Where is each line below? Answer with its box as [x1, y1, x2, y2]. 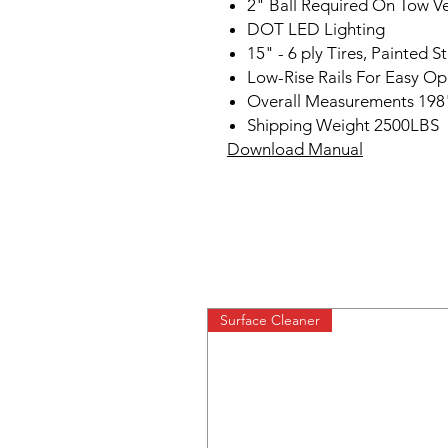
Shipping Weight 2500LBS [247, 115, 439, 135]
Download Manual [227, 139, 363, 159]
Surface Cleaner [220, 311, 320, 329]
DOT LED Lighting [247, 19, 385, 39]
